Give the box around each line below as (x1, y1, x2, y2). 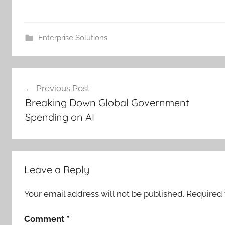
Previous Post (36, 83, 90, 93)
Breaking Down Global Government (25, 96, 189, 109)
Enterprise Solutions (38, 33, 107, 42)
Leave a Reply (24, 163, 89, 176)
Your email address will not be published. (24, 189, 184, 199)
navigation (12, 87, 77, 102)
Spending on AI (25, 110, 94, 123)
